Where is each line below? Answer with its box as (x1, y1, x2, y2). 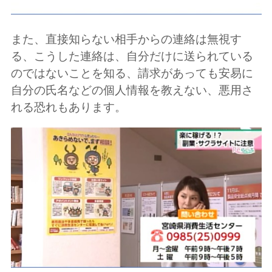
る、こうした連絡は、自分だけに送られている (10, 49, 253, 63)
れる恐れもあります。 (10, 100, 126, 114)
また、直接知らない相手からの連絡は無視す (10, 32, 242, 46)
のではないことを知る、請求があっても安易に (10, 66, 253, 80)
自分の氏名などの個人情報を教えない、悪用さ (10, 83, 253, 97)
